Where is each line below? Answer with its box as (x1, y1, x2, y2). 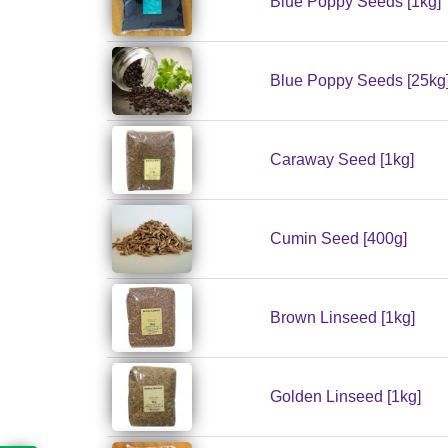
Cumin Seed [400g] (270, 230, 407, 248)
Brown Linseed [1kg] (270, 309, 415, 327)
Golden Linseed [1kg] (270, 388, 421, 406)
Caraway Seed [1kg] (270, 151, 414, 169)
